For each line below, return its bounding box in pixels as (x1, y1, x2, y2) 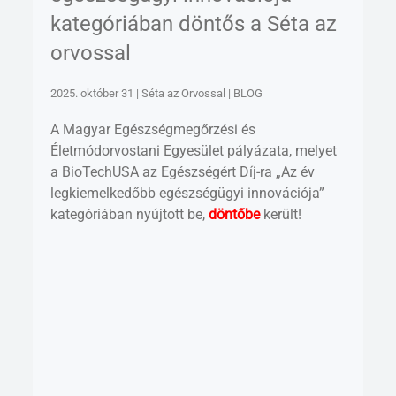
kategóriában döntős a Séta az (50, 11, 338, 36)
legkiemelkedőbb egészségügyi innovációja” (50, 184, 325, 202)
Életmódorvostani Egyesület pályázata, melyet (50, 141, 338, 159)
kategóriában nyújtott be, (50, 205, 209, 223)
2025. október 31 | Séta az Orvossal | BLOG (50, 86, 263, 100)
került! (260, 205, 302, 223)
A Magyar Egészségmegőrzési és (50, 120, 256, 138)
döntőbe (209, 205, 261, 223)
